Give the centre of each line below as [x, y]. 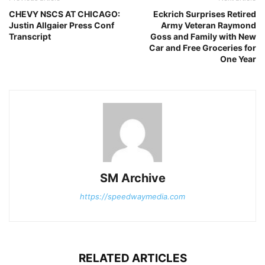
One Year [238, 59]
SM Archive [132, 178]
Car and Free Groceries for [203, 47]
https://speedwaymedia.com [132, 196]
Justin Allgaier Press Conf [62, 25]
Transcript [30, 36]
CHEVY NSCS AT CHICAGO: [64, 14]
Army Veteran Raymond [209, 25]
